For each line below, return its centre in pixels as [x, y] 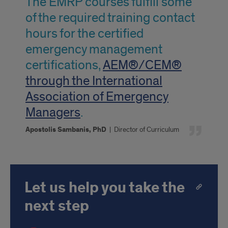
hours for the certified [84, 34]
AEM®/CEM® [142, 65]
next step [57, 206]
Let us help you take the [105, 188]
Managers [53, 112]
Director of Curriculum [147, 130]
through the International [94, 81]
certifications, [64, 65]
